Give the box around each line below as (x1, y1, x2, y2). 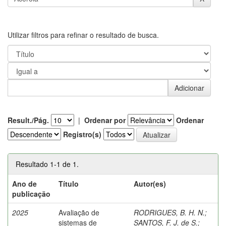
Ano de (12, 178, 37, 189)
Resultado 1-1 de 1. (16, 158, 79, 169)
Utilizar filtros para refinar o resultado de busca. (8, 29, 159, 40)
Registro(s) (63, 129, 101, 139)
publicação (12, 188, 50, 199)
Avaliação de (59, 207, 99, 217)
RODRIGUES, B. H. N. (134, 207, 205, 217)
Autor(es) (134, 178, 166, 189)
